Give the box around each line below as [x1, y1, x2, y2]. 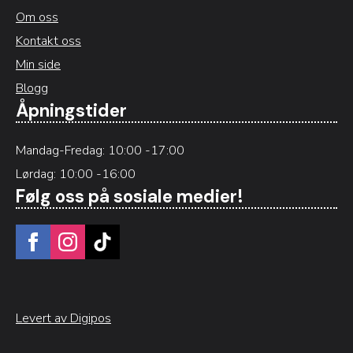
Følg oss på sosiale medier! [16, 184, 243, 208]
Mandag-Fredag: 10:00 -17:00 [16, 141, 184, 159]
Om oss [16, 8, 58, 26]
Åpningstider [16, 98, 127, 122]
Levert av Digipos [16, 309, 111, 327]
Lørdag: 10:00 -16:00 [16, 165, 136, 183]
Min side [16, 55, 61, 73]
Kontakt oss [16, 32, 81, 50]
